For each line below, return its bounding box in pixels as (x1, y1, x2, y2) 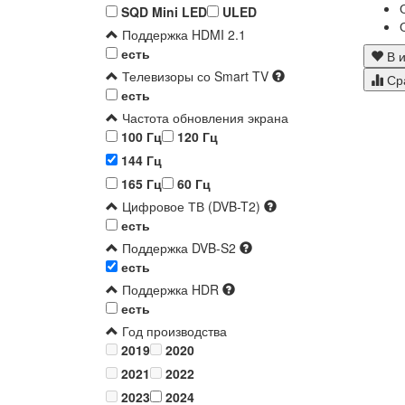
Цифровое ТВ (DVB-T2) (118, 197, 260, 216)
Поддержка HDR (118, 280, 219, 299)
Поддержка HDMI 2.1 (118, 25, 246, 44)
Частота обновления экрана (118, 108, 288, 127)
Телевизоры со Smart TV (118, 67, 268, 86)
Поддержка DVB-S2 (118, 239, 236, 258)
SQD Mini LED (118, 3, 207, 22)
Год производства (118, 322, 227, 341)
